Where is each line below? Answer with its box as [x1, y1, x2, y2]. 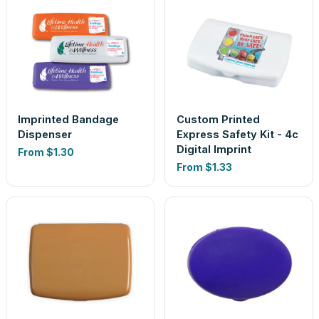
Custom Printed [177, 113, 260, 125]
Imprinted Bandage [18, 113, 119, 125]
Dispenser [18, 128, 72, 140]
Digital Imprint [177, 143, 251, 155]
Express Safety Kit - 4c [177, 128, 298, 140]
